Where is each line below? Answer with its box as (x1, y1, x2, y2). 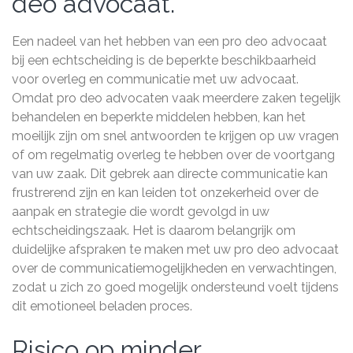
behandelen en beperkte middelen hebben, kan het (12, 110, 306, 124)
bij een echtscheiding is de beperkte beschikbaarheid (12, 53, 316, 68)
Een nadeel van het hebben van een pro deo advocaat (12, 34, 327, 49)
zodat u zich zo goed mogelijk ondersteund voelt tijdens (12, 280, 339, 295)
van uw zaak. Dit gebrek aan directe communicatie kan (12, 166, 328, 181)
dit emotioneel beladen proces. (12, 299, 192, 314)
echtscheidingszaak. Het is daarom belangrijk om (12, 223, 295, 238)
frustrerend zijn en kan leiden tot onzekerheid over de (12, 185, 318, 200)
